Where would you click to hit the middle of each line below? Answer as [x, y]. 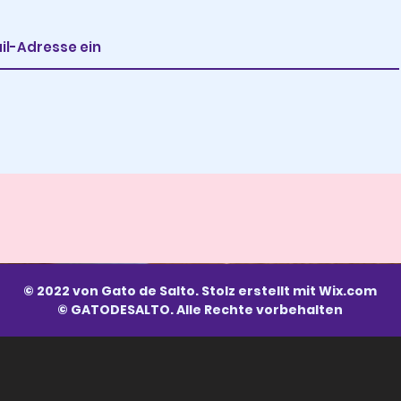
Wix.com [347, 291]
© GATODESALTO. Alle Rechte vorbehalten [200, 310]
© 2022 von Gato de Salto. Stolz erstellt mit [171, 291]
